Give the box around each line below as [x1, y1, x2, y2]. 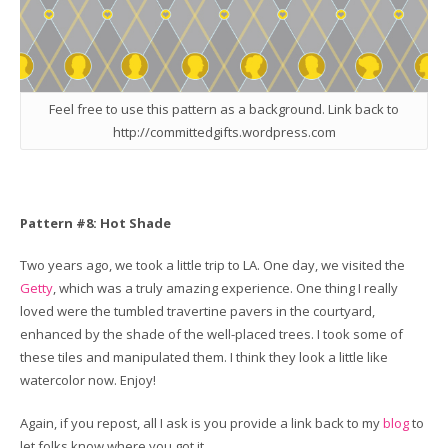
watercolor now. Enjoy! [20, 371, 156, 390]
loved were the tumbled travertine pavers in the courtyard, [20, 302, 375, 321]
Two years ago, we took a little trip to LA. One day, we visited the [20, 256, 405, 275]
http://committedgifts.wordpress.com [112, 122, 336, 141]
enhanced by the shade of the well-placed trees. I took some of [20, 325, 403, 344]
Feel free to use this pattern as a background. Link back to [49, 99, 399, 118]
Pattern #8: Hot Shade [20, 213, 171, 232]
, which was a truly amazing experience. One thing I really [53, 279, 398, 298]
